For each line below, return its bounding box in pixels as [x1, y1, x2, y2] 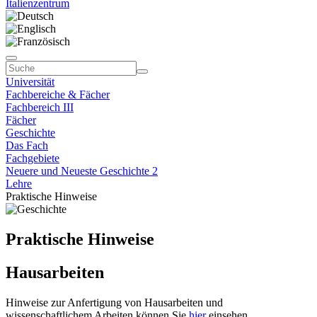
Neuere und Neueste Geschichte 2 [6, 165, 158, 177]
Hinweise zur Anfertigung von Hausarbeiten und [6, 296, 223, 309]
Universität [6, 76, 54, 88]
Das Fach [6, 139, 48, 151]
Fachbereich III [6, 101, 74, 113]
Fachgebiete [6, 152, 59, 164]
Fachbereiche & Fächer [6, 88, 110, 100]
